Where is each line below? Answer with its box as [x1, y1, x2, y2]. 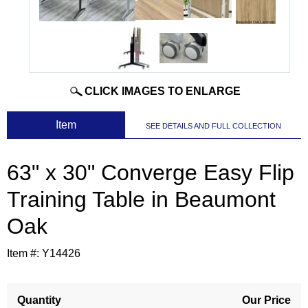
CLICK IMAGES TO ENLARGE [84, 85, 241, 98]
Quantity [17, 294, 61, 307]
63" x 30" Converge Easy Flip [7, 160, 294, 186]
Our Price [242, 294, 291, 307]
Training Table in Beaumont [7, 187, 276, 212]
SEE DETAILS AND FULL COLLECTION [145, 122, 281, 131]
